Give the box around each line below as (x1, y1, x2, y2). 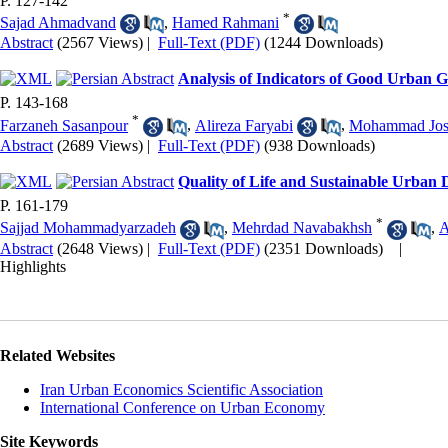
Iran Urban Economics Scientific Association (40, 380, 323, 398)
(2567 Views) (57, 34, 143, 52)
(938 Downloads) (264, 136, 375, 154)
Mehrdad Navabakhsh (232, 219, 372, 237)
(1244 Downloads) (264, 34, 383, 52)
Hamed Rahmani (172, 13, 279, 31)
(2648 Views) (57, 239, 143, 257)
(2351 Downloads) (264, 239, 383, 257)
